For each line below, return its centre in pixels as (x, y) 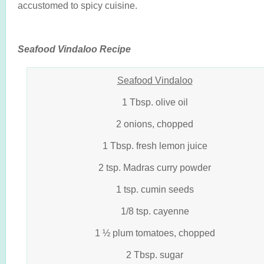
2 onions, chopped (155, 124)
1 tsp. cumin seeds (155, 189)
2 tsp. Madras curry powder (155, 167)
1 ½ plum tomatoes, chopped (155, 233)
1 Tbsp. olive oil (155, 102)
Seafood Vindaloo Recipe (74, 49)
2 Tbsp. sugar (155, 255)
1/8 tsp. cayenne (155, 211)
